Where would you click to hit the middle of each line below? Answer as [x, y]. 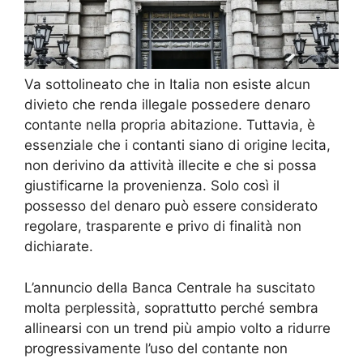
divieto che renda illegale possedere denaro [167, 105]
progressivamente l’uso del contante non [156, 348]
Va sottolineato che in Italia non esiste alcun [167, 85]
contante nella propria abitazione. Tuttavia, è [170, 125]
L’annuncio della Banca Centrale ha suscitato [170, 287]
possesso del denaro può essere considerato [171, 206]
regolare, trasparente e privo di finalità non [163, 226]
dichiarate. [59, 247]
